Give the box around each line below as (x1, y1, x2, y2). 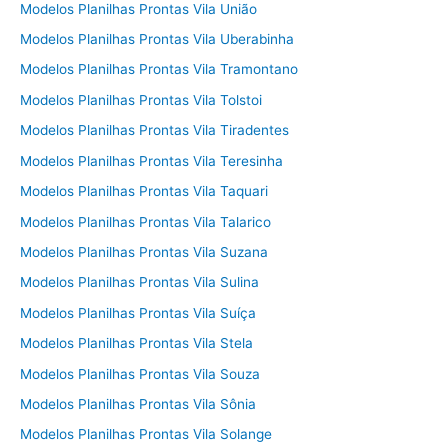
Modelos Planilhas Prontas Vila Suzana (20, 243, 268, 260)
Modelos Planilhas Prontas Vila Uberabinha (20, 31, 294, 48)
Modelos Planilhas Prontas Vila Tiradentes (20, 122, 289, 139)
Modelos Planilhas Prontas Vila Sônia (20, 395, 256, 412)
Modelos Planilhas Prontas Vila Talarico (20, 213, 271, 230)
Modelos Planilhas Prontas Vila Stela (20, 335, 253, 352)
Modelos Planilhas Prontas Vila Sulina (20, 274, 259, 291)
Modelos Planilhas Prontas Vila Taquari (20, 183, 268, 200)
